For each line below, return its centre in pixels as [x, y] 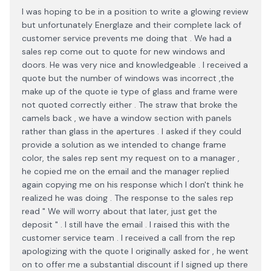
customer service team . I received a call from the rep [129, 238]
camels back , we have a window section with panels [127, 118]
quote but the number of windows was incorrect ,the [128, 78]
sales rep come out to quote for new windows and [123, 51]
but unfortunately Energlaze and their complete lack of [132, 25]
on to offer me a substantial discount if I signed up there [135, 264]
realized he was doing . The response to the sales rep [128, 198]
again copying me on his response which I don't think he [133, 184]
